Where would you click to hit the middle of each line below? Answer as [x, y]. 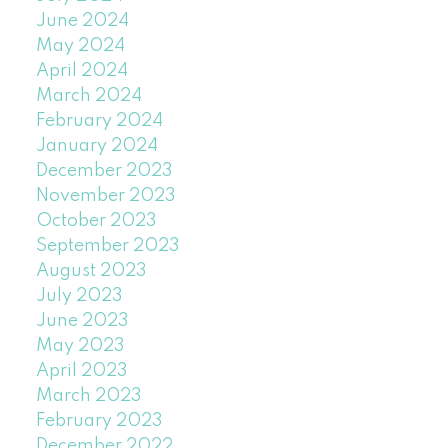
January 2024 [96, 146]
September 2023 [107, 246]
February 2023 [99, 421]
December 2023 [104, 171]
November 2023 [105, 196]
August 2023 [91, 271]
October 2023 [96, 221]
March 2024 [88, 96]
